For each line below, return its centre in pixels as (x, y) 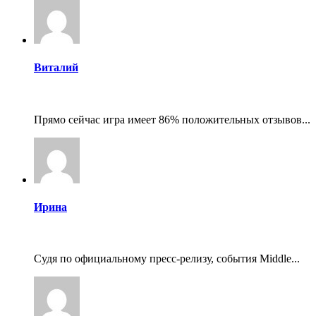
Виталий (56, 68)
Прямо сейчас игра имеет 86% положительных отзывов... (172, 119)
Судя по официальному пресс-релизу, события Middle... (167, 259)
